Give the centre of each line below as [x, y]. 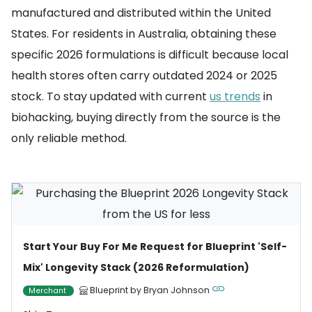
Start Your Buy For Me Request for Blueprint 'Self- [155, 247]
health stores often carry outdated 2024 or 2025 [144, 76]
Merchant [48, 291]
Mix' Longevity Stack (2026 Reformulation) [136, 267]
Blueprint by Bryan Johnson [150, 290]
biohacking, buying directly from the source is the [146, 117]
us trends [235, 96]
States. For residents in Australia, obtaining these [144, 34]
